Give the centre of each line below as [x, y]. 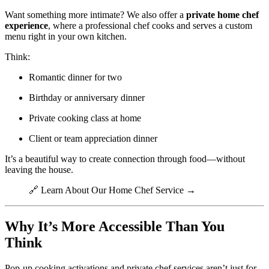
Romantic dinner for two [75, 77]
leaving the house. [39, 169]
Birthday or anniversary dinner [87, 97]
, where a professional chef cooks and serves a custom [150, 25]
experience [26, 25]
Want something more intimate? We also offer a [95, 14]
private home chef [222, 14]
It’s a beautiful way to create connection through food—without [125, 159]
